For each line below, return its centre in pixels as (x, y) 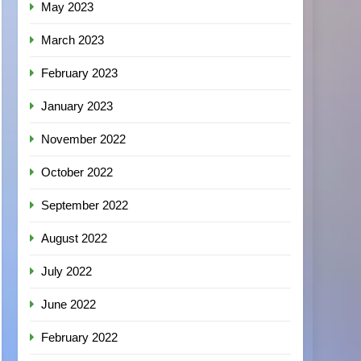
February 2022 (80, 337)
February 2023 (80, 73)
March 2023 (73, 40)
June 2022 (69, 304)
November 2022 (84, 139)
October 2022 (77, 172)
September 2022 (85, 205)
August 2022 (75, 238)
